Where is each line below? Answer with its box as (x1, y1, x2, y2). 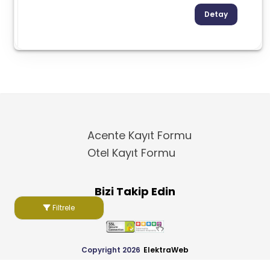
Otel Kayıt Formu (87, 145, 175, 160)
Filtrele (51, 202, 75, 213)
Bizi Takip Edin (95, 183, 175, 199)
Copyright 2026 (81, 244, 140, 255)
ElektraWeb (143, 244, 189, 255)
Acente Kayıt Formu (87, 127, 192, 143)
